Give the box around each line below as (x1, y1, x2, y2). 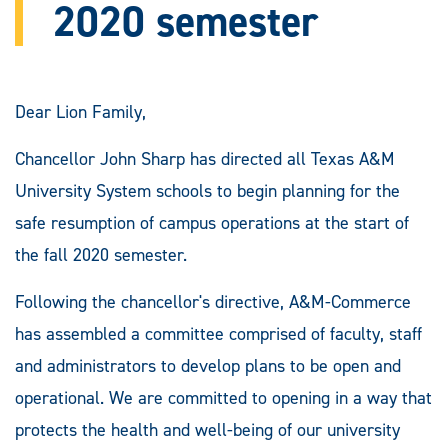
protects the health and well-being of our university (15, 417, 400, 442)
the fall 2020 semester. (15, 242, 187, 267)
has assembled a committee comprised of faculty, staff (15, 321, 422, 346)
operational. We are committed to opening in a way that (15, 385, 432, 410)
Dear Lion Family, (15, 99, 146, 124)
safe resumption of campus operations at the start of (15, 210, 409, 235)
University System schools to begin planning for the (15, 178, 400, 203)
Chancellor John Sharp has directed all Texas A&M (15, 146, 395, 171)
